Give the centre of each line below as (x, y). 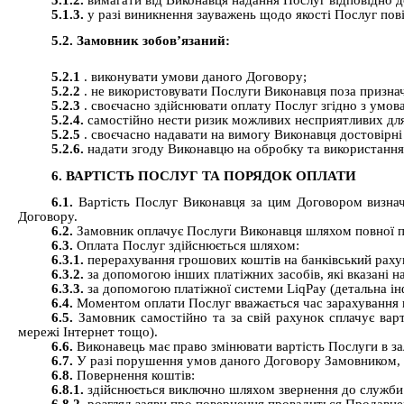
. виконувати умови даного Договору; (196, 77)
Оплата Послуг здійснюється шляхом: (188, 245)
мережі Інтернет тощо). (88, 332)
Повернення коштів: (136, 375)
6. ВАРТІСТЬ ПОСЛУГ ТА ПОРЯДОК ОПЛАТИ (204, 175)
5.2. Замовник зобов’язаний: (141, 41)
